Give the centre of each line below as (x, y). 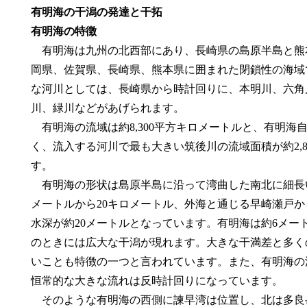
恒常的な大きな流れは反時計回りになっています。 (157, 281)
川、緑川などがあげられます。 (108, 108)
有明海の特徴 (64, 31)
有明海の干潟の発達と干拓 (97, 12)
